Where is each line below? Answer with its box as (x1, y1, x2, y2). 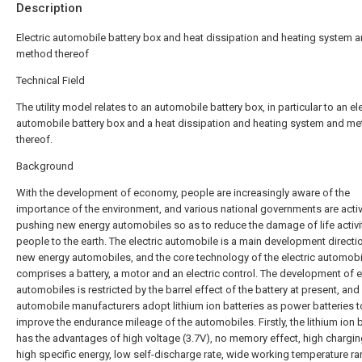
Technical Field (16, 74, 85, 86)
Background (16, 160, 74, 172)
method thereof (16, 48, 89, 60)
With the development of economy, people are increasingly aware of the (16, 187, 350, 199)
